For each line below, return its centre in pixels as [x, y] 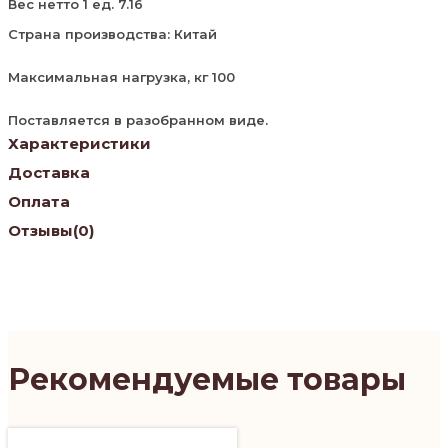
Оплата [39, 201]
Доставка [49, 172]
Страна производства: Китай [112, 33]
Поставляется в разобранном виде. [138, 119]
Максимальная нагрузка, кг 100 [121, 76]
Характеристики [79, 143]
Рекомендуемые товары [207, 379]
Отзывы [40, 230]
